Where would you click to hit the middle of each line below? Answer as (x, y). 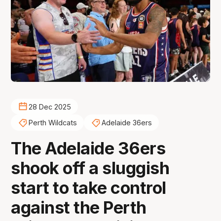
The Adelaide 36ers (88, 148)
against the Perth (79, 208)
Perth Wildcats (53, 123)
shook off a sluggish (90, 168)
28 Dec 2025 (50, 107)
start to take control (89, 188)
